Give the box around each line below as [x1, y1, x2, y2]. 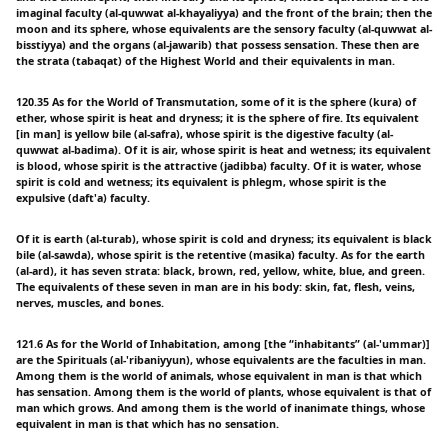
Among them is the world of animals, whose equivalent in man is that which [16, 368, 422, 383]
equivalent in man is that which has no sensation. [16, 416, 279, 431]
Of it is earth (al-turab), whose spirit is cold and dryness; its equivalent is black [16, 231, 432, 246]
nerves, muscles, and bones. [16, 295, 164, 310]
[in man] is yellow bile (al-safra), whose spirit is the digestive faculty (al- [16, 127, 393, 141]
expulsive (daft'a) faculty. [16, 191, 150, 205]
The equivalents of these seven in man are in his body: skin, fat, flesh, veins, [16, 279, 415, 294]
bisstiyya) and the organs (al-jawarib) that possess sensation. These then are [16, 38, 419, 53]
